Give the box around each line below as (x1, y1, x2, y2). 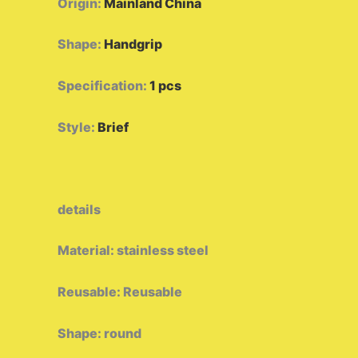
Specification (58, 77, 143, 93)
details (58, 201, 101, 217)
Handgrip (104, 36, 162, 53)
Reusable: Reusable (58, 283, 182, 300)
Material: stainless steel (58, 242, 209, 259)
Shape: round (58, 324, 141, 341)
